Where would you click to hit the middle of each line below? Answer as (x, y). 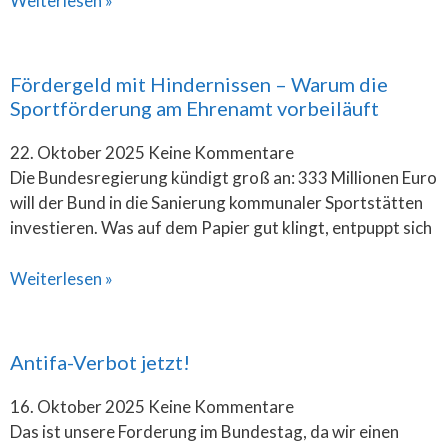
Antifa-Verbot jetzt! (100, 361)
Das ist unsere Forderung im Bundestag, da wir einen (204, 431)
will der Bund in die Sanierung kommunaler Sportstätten (216, 202)
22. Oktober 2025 (79, 152)
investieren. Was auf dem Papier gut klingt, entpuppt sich (221, 227)
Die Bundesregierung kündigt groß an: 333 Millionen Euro (223, 177)
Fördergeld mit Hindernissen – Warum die (199, 84)
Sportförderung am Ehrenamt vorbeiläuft (194, 108)
